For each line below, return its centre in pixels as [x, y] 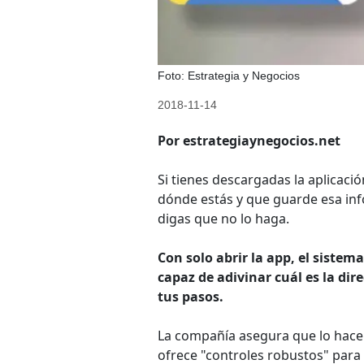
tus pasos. [191, 296]
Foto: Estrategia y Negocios [229, 75]
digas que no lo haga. [223, 218]
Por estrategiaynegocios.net [249, 140]
